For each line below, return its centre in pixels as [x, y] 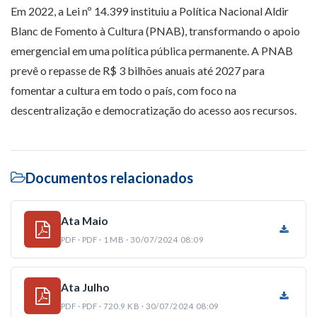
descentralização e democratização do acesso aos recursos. [154, 110]
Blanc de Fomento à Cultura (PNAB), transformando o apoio [155, 31]
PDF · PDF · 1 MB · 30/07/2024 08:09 [133, 240]
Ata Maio [84, 221]
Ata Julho [85, 288]
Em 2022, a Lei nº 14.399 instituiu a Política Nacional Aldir [150, 11]
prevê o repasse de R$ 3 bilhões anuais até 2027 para [138, 71]
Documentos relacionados [109, 178]
